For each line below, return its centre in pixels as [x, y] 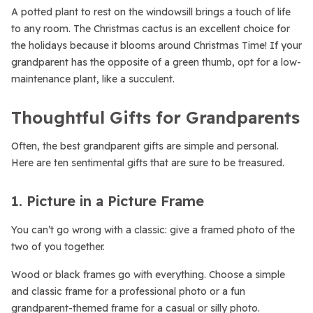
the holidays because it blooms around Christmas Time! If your [156, 45]
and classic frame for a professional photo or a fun [128, 291]
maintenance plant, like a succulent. [93, 79]
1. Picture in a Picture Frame [108, 201]
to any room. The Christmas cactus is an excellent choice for [151, 29]
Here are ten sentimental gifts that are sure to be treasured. [148, 163]
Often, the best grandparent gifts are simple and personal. [145, 146]
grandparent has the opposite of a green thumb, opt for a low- [156, 62]
